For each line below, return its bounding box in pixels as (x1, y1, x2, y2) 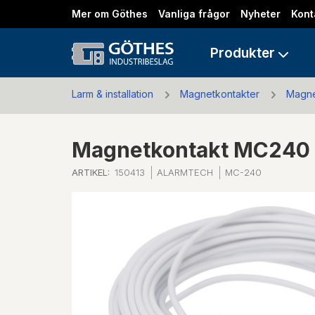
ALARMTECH (157, 166, 213, 178)
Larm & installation (72, 88, 153, 100)
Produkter (210, 44, 276, 61)
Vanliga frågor (158, 8, 230, 20)
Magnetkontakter (180, 88, 259, 100)
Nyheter (240, 8, 281, 20)
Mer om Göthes (72, 8, 148, 20)
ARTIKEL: (72, 166, 110, 178)
